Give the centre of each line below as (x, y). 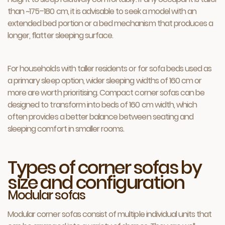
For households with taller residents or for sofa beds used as (110, 69)
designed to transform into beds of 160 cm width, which (102, 105)
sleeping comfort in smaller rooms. (66, 129)
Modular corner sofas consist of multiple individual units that (110, 214)
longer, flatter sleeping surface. (61, 35)
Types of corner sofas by (105, 167)
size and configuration (96, 183)
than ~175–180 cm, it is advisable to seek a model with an (102, 11)
